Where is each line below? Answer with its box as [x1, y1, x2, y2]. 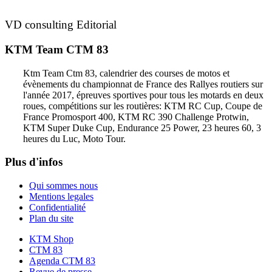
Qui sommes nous [29, 180, 98, 191]
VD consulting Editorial [5, 18, 117, 32]
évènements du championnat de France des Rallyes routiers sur [23, 78, 263, 89]
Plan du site [29, 213, 73, 224]
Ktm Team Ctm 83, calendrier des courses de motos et [23, 67, 229, 78]
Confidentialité [29, 202, 86, 213]
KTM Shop [29, 234, 73, 245]
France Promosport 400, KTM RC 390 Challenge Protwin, [23, 111, 249, 122]
